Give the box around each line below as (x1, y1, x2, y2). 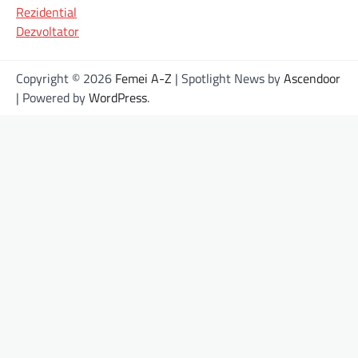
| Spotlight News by (172, 69, 284, 89)
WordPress (89, 88, 147, 108)
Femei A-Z (115, 69, 172, 89)
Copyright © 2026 (16, 69, 115, 89)
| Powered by (16, 88, 89, 108)
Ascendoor (284, 69, 340, 89)
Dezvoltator (16, 22, 79, 42)
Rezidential (16, 2, 77, 22)
